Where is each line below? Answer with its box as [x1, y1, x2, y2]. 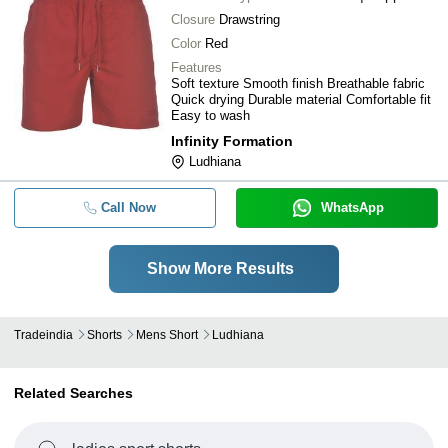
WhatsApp [320, 200, 384, 215]
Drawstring [219, 12, 280, 27]
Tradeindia [14, 328, 73, 342]
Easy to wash [171, 108, 250, 123]
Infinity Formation [171, 133, 293, 149]
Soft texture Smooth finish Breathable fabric [171, 76, 425, 91]
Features [171, 60, 222, 75]
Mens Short [136, 328, 198, 342]
